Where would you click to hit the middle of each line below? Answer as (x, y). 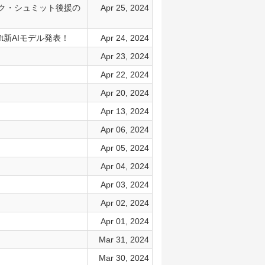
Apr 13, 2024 (125, 111)
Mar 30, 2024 (124, 258)
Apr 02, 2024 (125, 203)
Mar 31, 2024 (124, 240)
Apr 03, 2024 (125, 185)
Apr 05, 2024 (125, 148)
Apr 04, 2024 (125, 166)
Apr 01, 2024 (125, 221)
